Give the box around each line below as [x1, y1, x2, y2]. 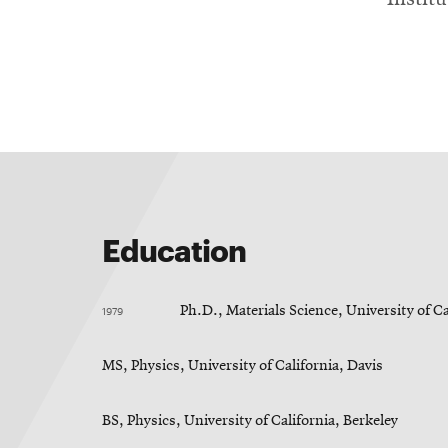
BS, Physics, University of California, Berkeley [102, 413, 398, 430]
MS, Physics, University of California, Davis [102, 358, 383, 375]
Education [102, 228, 246, 270]
